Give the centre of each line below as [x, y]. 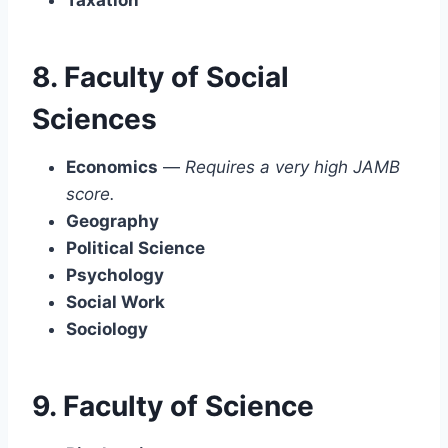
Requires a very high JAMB [292, 166]
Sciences [94, 118]
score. [90, 193]
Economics [112, 166]
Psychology [115, 274]
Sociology [107, 328]
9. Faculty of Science [173, 405]
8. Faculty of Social [160, 76]
